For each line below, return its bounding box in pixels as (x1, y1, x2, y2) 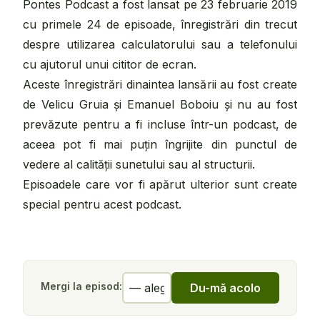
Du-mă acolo (190, 281, 261, 295)
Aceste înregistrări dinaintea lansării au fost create (23, 77, 297, 91)
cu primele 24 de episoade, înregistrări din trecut (23, 17, 297, 31)
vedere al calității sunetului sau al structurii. (23, 157, 255, 171)
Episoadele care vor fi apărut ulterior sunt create (23, 177, 297, 191)
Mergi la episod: (41, 280, 122, 292)
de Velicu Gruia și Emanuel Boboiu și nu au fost (23, 97, 297, 111)
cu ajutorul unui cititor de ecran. (23, 57, 196, 71)
